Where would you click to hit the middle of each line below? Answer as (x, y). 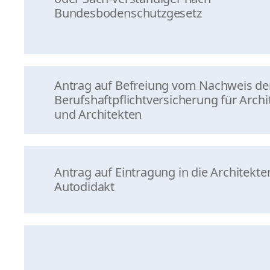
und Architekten (98, 114)
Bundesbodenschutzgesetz (128, 13)
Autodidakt (85, 187)
